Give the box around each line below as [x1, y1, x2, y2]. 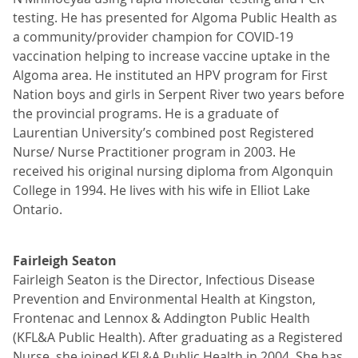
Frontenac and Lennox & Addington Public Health [13, 309, 310, 327]
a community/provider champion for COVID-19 [13, 28, 293, 46]
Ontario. [13, 201, 62, 218]
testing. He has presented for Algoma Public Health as [13, 9, 337, 26]
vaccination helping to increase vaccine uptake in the [13, 47, 330, 65]
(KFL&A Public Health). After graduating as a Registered [13, 328, 343, 346]
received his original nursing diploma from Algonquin [13, 162, 333, 180]
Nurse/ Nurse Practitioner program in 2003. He [13, 143, 296, 161]
